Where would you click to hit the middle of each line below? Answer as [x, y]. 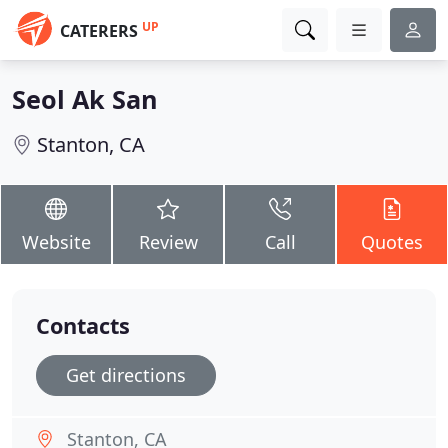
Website [56, 242]
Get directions [126, 375]
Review [168, 242]
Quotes [392, 242]
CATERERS [99, 31]
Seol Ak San [85, 99]
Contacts [83, 325]
